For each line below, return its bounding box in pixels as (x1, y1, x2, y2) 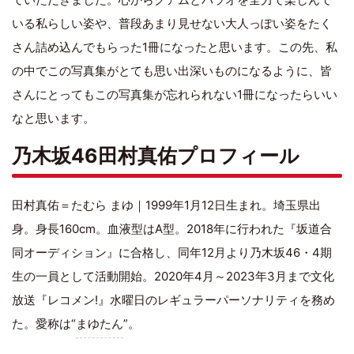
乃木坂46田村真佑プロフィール (12, 143, 299, 168)
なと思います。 (12, 110, 95, 126)
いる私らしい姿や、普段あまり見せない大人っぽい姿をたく (12, 15, 332, 31)
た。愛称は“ (12, 315, 76, 331)
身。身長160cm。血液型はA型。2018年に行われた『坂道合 (12, 220, 332, 236)
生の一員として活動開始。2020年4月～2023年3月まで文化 (12, 268, 334, 284)
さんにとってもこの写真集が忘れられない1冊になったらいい (12, 86, 337, 102)
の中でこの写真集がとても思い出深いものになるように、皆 (12, 62, 332, 78)
